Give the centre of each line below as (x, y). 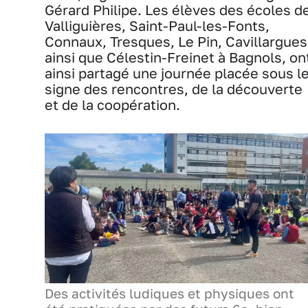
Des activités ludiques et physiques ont (169, 294)
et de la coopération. (112, 104)
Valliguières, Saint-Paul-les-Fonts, (157, 25)
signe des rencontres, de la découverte (174, 89)
